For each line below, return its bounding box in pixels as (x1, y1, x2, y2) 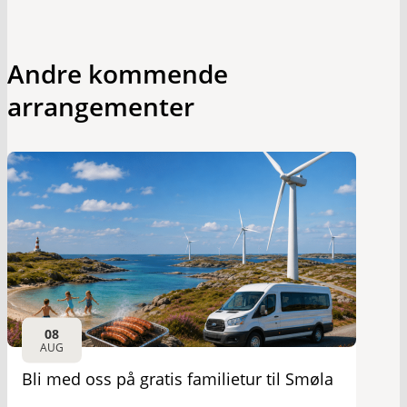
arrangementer (7, 89, 194, 124)
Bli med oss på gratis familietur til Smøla (22, 368, 333, 391)
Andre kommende (7, 56, 228, 91)
